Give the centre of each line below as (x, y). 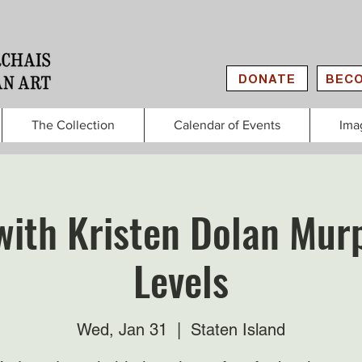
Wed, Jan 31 (122, 330)
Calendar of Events (227, 125)
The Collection (73, 125)
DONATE (267, 78)
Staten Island (238, 330)
